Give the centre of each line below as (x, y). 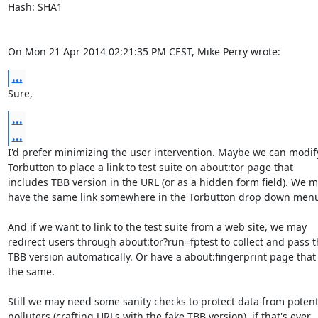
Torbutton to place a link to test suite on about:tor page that (150, 167)
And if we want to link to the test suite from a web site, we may (157, 227)
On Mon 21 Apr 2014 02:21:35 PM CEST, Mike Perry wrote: (144, 51)
